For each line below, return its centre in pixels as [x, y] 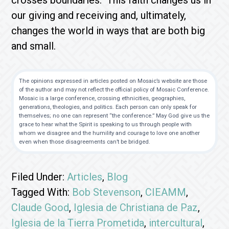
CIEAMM [166, 192]
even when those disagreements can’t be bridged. [85, 142]
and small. [34, 46]
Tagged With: [42, 192]
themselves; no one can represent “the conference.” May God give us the [114, 116]
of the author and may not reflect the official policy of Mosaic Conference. [114, 89]
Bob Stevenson [107, 192]
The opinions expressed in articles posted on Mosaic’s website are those [113, 81]
